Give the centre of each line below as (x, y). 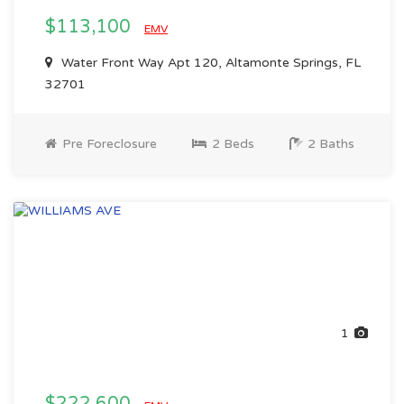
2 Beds (231, 144)
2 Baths (329, 144)
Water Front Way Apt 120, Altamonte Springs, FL (209, 63)
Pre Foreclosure (108, 144)
